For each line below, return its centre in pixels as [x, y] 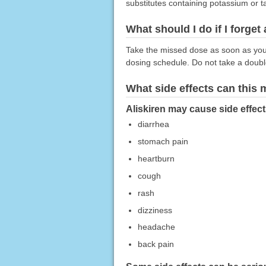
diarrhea [153, 124]
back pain [156, 244]
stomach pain [163, 141]
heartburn [156, 158]
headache [156, 227]
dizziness [155, 210]
